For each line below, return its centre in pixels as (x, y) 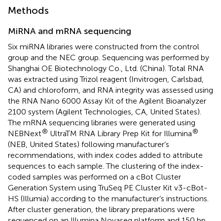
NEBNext (25, 133)
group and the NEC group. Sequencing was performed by (109, 57)
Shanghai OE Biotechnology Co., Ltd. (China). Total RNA (106, 68)
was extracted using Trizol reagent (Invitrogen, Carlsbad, (106, 79)
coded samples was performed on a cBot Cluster (94, 177)
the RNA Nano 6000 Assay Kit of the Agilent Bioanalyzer (107, 101)
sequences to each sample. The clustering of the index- (106, 166)
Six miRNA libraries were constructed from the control (104, 46)
